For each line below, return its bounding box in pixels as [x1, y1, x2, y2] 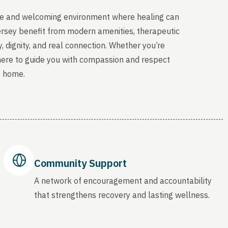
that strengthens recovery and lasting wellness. [34, 189, 210, 200]
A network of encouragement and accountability [34, 175, 212, 186]
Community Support [34, 156, 127, 170]
